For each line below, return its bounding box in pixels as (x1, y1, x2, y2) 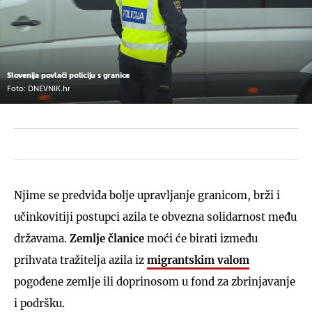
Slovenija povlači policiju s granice (7, 71, 130, 79)
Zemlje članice (70, 231, 144, 245)
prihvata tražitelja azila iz (14, 253, 147, 267)
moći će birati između (144, 231, 258, 245)
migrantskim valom (147, 253, 249, 267)
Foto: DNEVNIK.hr (7, 85, 70, 93)
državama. (14, 231, 70, 245)
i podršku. (14, 296, 65, 310)
